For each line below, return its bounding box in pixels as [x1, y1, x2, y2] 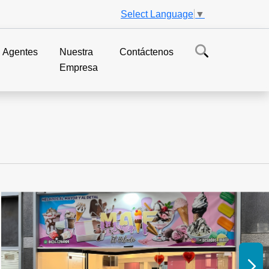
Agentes [2, 46, 38, 57]
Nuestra [59, 46, 94, 57]
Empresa [59, 62, 98, 73]
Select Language [121, 8, 193, 19]
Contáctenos [119, 46, 174, 57]
